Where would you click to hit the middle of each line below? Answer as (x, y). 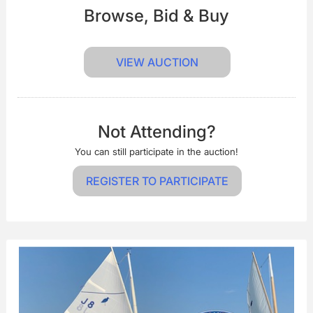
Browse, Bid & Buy (156, 15)
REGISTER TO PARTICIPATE (157, 181)
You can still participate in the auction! (156, 151)
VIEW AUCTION (157, 62)
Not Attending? (156, 131)
